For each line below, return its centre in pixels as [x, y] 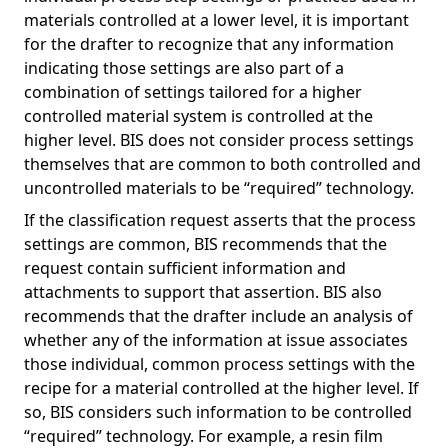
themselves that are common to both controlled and [222, 164]
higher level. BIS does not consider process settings [219, 140]
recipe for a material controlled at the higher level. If [221, 388]
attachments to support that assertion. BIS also [203, 292]
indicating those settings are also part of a [184, 68]
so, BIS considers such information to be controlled [218, 412]
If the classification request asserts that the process [220, 220]
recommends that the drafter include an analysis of [218, 316]
